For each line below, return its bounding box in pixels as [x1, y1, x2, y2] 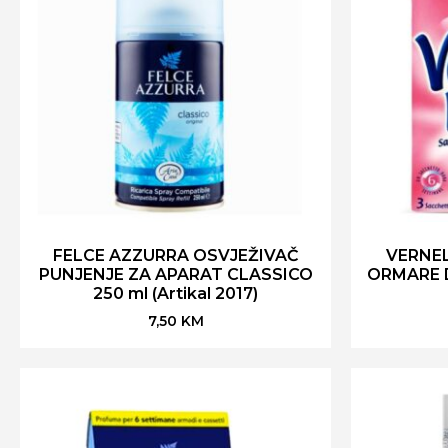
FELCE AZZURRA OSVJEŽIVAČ [53, 246, 298, 265]
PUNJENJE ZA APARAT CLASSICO [38, 265, 313, 284]
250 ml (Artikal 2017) [93, 284, 258, 303]
